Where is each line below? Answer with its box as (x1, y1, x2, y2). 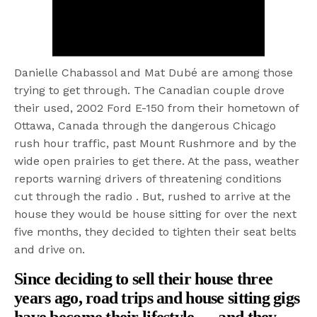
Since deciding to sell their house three (14, 269, 273, 288)
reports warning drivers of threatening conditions (14, 171, 282, 185)
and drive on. (14, 242, 86, 256)
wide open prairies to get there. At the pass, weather (14, 154, 300, 168)
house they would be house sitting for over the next (14, 207, 297, 221)
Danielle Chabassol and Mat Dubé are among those (14, 65, 294, 79)
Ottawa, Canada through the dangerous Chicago (14, 118, 277, 132)
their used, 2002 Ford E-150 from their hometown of (14, 100, 299, 115)
